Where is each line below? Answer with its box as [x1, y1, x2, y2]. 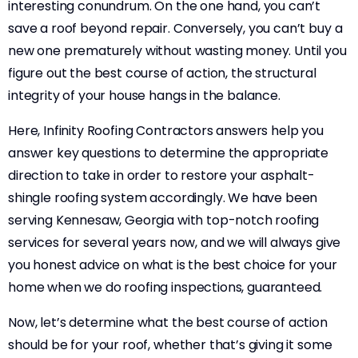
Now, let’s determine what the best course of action [8, 313, 328, 332]
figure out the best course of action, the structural [8, 64, 316, 82]
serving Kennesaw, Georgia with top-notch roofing [8, 211, 320, 229]
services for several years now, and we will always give [8, 233, 341, 252]
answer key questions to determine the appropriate [8, 144, 329, 162]
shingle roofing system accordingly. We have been [8, 189, 318, 207]
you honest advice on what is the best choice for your [8, 256, 337, 274]
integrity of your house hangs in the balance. [8, 86, 280, 105]
